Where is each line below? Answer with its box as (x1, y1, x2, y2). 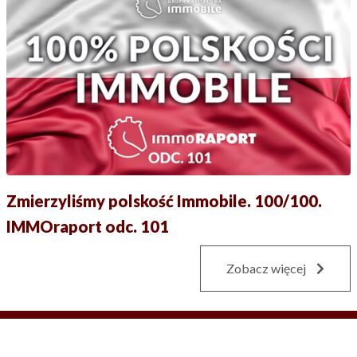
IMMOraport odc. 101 (6, 216, 169, 236)
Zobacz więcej (226, 260, 308, 276)
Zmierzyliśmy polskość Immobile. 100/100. (6, 190, 322, 210)
